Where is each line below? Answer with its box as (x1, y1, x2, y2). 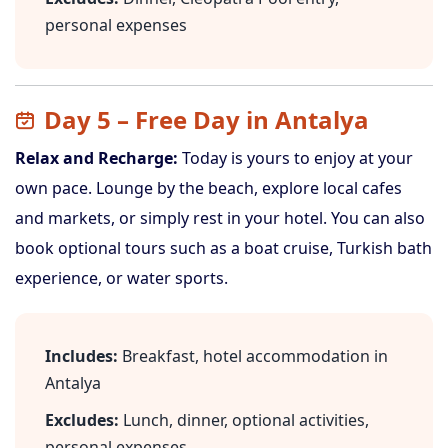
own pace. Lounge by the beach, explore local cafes (15, 177, 402, 199)
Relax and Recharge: (15, 147, 178, 169)
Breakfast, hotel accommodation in (118, 345, 388, 367)
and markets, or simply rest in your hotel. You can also (15, 207, 425, 229)
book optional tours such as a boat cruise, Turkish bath (15, 237, 432, 259)
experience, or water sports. (15, 267, 228, 289)
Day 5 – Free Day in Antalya (44, 103, 369, 136)
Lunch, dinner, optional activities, (119, 409, 369, 431)
